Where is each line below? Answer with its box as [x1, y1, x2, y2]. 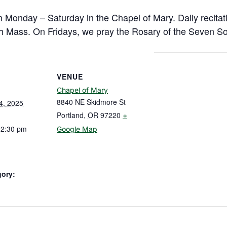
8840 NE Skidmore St [57, 97, 126, 107]
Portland [57, 110, 84, 121]
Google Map [57, 125, 97, 134]
